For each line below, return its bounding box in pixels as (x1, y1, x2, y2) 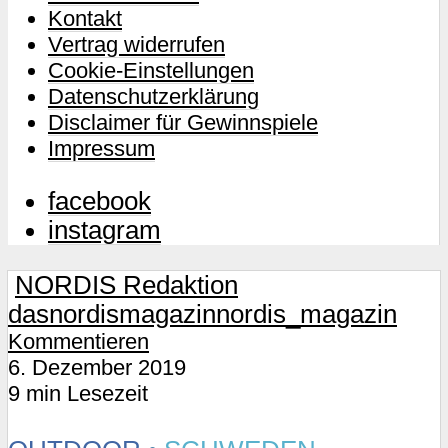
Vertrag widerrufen (48, 31, 225, 57)
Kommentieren (8, 329, 149, 354)
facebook (48, 187, 151, 216)
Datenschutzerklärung (48, 83, 259, 109)
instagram (48, 216, 161, 245)
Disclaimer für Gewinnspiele (48, 109, 318, 135)
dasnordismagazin (8, 300, 216, 328)
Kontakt (48, 5, 122, 31)
